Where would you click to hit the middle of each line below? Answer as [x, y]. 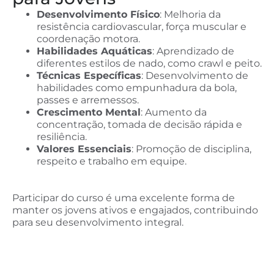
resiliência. [62, 136]
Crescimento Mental [89, 112]
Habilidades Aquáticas [94, 51]
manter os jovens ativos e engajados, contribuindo [135, 210]
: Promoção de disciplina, [191, 149]
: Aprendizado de [193, 51]
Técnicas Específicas [89, 75]
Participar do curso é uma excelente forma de [124, 198]
